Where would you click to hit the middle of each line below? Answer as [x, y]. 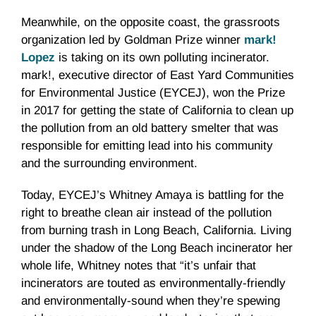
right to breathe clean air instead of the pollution [146, 213]
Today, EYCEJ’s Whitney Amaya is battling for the [152, 195]
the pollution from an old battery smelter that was [150, 128]
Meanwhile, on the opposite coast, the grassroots [151, 23]
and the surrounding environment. [109, 164]
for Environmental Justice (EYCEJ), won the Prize [153, 93]
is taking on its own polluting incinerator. [162, 58]
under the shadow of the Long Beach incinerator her [157, 248]
